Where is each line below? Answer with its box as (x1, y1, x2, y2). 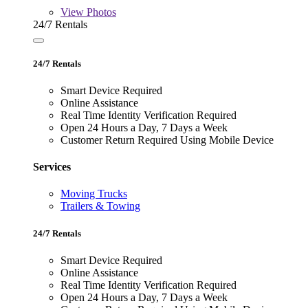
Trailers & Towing (60, 200, 140, 212)
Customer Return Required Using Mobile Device (60, 133, 274, 146)
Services (33, 161, 71, 173)
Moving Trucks (60, 188, 127, 200)
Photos (84, 5, 116, 18)
